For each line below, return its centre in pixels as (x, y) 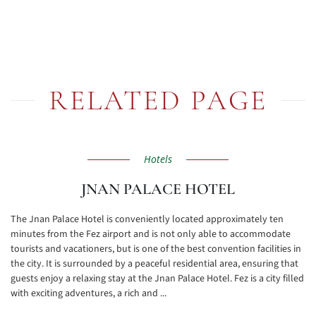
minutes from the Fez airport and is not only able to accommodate (151, 234)
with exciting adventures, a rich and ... (89, 293)
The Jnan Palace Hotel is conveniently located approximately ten (147, 219)
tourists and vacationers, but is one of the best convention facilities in (156, 249)
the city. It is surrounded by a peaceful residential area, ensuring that (154, 264)
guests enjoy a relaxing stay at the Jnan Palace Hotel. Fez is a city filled (157, 279)
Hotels (158, 159)
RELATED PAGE (158, 100)
